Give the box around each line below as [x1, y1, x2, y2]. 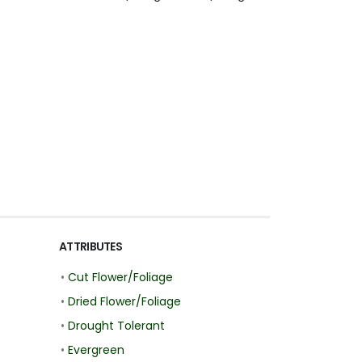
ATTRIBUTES [59, 238, 122, 255]
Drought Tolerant [68, 318, 165, 335]
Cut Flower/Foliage [68, 269, 173, 286]
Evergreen [68, 342, 124, 359]
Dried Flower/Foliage [68, 293, 181, 310]
